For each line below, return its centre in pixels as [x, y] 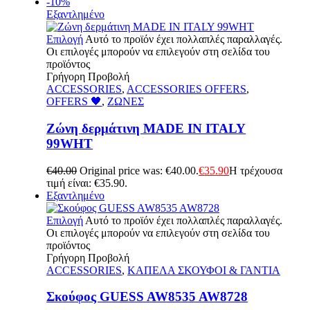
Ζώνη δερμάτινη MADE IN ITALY [146, 128]
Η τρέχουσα [256, 170]
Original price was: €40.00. [139, 170]
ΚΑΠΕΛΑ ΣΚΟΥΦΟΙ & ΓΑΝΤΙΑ [204, 270]
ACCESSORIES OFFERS [187, 89]
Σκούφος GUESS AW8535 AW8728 [147, 297]
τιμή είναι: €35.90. [87, 183]
